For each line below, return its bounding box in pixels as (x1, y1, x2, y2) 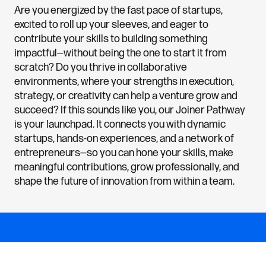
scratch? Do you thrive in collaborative (14, 61, 187, 74)
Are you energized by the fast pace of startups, (14, 4, 223, 17)
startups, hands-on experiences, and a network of (14, 132, 234, 145)
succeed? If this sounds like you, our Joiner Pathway (14, 103, 245, 116)
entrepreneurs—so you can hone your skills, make (14, 146, 233, 159)
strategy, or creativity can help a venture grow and (14, 89, 237, 102)
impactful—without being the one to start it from (14, 46, 227, 59)
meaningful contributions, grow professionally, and (14, 160, 239, 173)
